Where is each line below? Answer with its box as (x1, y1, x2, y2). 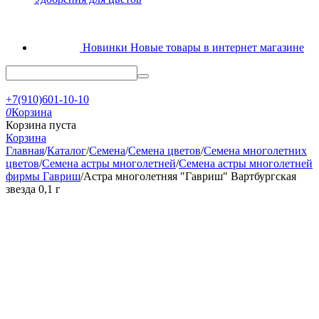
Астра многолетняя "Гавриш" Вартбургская (83, 170, 296, 182)
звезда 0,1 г (6, 183, 61, 195)
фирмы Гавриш (6, 170, 80, 182)
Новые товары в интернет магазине (130, 41, 304, 53)
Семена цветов (128, 145, 201, 157)
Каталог (47, 145, 86, 157)
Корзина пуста (6, 119, 76, 131)
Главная (6, 145, 44, 157)
